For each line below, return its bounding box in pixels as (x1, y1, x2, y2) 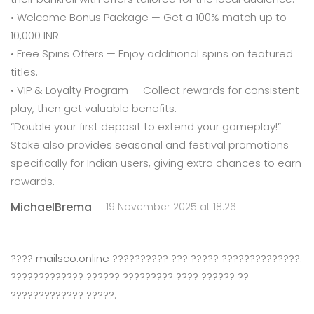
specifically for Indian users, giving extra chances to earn (11, 156, 301, 170)
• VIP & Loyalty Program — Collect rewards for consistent (11, 83, 299, 97)
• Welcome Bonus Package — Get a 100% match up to (11, 10, 287, 25)
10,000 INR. (11, 28, 61, 43)
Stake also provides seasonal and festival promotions (11, 137, 289, 152)
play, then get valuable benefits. (11, 101, 177, 116)
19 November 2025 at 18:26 (106, 200, 236, 214)
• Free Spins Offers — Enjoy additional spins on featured (11, 46, 293, 61)
